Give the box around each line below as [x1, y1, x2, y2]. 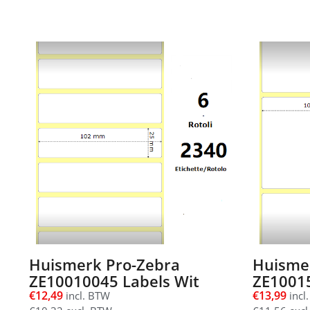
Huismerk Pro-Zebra [29, 254, 180, 275]
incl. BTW [63, 289, 110, 303]
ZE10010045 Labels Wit [29, 271, 199, 292]
